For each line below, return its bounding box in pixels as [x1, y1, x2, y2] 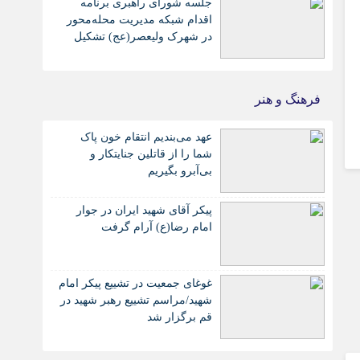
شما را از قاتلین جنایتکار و [90, 148, 213, 160]
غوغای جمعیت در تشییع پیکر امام [59, 277, 213, 289]
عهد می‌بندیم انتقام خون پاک [80, 131, 213, 143]
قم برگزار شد [147, 311, 213, 323]
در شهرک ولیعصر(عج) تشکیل [74, 31, 213, 43]
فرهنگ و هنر [255, 92, 321, 106]
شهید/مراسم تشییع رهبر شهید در [60, 294, 213, 306]
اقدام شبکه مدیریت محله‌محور [67, 14, 213, 26]
